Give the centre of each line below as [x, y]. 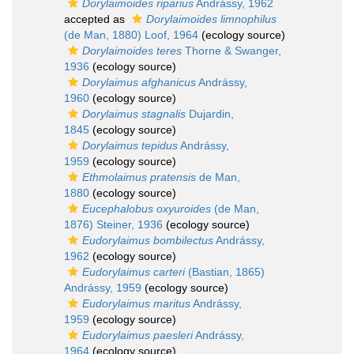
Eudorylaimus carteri [134, 272]
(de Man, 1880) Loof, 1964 [131, 35]
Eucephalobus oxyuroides [147, 209]
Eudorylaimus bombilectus [148, 241]
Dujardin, [210, 114]
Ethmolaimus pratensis [139, 177]
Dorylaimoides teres [132, 51]
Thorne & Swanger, [232, 51]
